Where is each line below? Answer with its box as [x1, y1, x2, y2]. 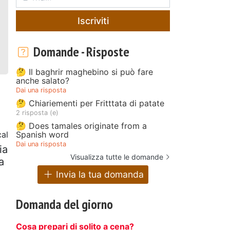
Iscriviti [77, 15, 109, 26]
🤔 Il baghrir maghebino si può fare [16, 66, 153, 77]
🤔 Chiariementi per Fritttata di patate [16, 98, 164, 108]
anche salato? [16, 75, 69, 86]
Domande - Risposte [30, 43, 129, 60]
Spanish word [16, 129, 69, 140]
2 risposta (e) [16, 108, 59, 117]
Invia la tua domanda [53, 169, 144, 180]
